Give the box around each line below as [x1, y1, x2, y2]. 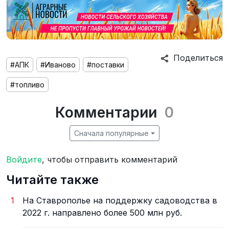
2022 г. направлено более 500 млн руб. [22, 208, 182, 218]
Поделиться [168, 53, 223, 63]
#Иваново [40, 60, 76, 70]
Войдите [6, 154, 42, 165]
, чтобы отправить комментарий [42, 154, 177, 165]
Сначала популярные [74, 129, 149, 138]
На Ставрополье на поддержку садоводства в [22, 195, 217, 206]
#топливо [10, 80, 44, 89]
